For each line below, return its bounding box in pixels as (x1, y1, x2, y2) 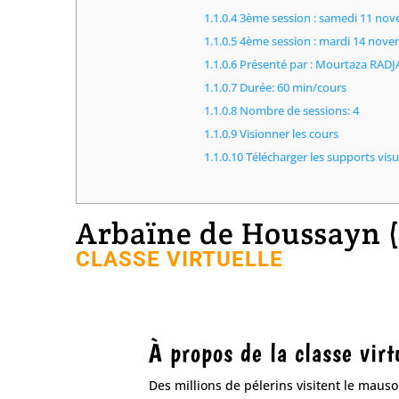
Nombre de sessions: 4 (237, 102, 360, 119)
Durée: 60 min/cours (237, 79, 347, 96)
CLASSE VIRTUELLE (76, 246, 284, 272)
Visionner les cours (237, 126, 339, 142)
